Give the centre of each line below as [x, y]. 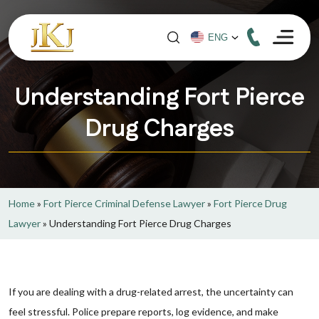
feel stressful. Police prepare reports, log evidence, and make [143, 312]
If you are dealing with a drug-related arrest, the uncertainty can [151, 292]
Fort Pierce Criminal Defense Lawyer [124, 203]
